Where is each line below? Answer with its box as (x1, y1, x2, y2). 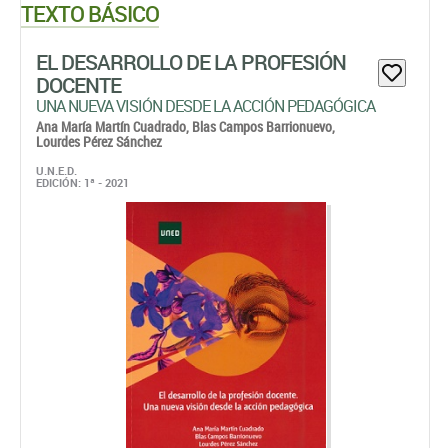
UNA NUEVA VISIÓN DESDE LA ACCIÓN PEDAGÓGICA (36, 95, 375, 117)
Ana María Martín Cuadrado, (36, 117, 192, 136)
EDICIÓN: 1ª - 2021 (36, 175, 129, 190)
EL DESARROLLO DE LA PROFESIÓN (36, 48, 346, 76)
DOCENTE (36, 71, 121, 99)
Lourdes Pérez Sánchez (36, 132, 162, 151)
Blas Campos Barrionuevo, (192, 117, 335, 136)
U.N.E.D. (36, 163, 77, 178)
